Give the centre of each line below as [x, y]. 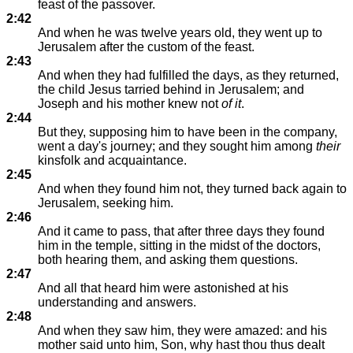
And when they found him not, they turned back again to [192, 189]
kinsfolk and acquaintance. [112, 160]
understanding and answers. [117, 302]
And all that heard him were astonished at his [163, 288]
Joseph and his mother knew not [130, 104]
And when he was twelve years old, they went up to [180, 33]
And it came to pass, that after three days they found [181, 231]
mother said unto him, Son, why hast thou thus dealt [181, 345]
